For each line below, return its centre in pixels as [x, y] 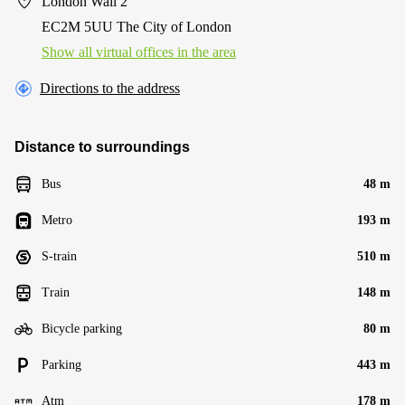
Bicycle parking [82, 328]
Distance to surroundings [102, 146]
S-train [59, 256]
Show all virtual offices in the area [139, 52]
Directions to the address [110, 88]
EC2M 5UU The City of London [137, 26]
